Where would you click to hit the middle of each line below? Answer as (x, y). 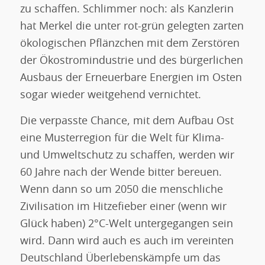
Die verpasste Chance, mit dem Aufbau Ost (127, 121)
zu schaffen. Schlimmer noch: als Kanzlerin (127, 9)
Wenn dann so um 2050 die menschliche (121, 190)
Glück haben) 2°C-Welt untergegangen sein (126, 224)
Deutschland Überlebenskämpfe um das (120, 258)
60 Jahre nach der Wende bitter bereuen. (121, 172)
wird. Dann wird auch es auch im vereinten (127, 241)
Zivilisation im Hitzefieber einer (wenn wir (123, 207)
